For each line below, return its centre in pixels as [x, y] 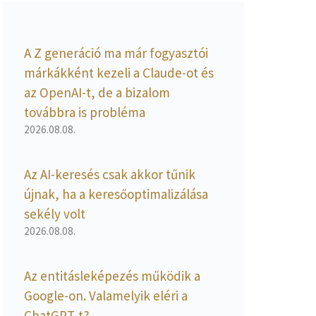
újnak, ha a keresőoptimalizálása [116, 194]
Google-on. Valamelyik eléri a [106, 295]
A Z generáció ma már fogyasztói [116, 53]
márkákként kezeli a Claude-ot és [119, 72]
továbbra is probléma [85, 112]
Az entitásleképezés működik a [112, 275]
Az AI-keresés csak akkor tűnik [110, 174]
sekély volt [55, 213]
